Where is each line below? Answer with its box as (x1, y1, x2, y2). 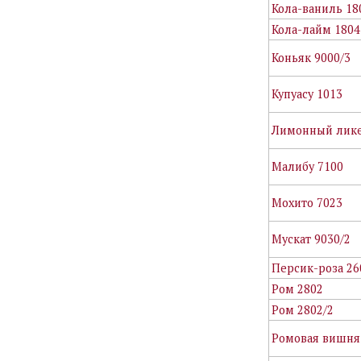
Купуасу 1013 (272, 85, 343, 102)
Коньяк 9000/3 (272, 49, 351, 65)
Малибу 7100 (272, 158, 344, 174)
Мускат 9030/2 (272, 230, 351, 247)
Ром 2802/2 (272, 301, 334, 317)
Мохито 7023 (272, 194, 343, 210)
